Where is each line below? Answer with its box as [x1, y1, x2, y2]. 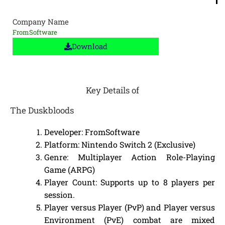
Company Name [13, 17, 69, 27]
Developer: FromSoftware [44, 127, 140, 137]
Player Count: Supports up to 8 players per [44, 177, 215, 187]
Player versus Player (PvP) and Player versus [44, 202, 215, 212]
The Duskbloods [10, 104, 74, 116]
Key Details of [86, 84, 139, 96]
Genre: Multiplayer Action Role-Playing [44, 152, 215, 162]
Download [71, 41, 107, 51]
